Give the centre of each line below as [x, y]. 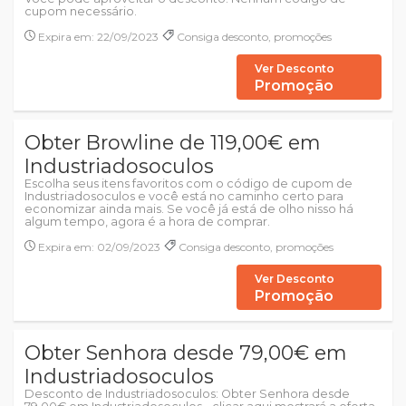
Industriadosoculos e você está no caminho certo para [184, 196]
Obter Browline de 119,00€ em [172, 142]
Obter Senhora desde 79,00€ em [185, 353]
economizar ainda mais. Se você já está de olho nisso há [189, 209]
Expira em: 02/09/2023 [98, 247]
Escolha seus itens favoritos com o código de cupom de [188, 184]
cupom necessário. [81, 11]
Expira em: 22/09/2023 [97, 37]
